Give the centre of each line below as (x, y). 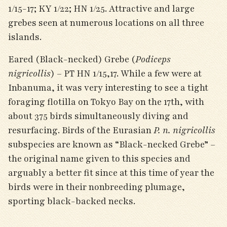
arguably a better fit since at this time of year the (111, 173)
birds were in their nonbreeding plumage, (97, 187)
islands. (26, 37)
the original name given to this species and (99, 159)
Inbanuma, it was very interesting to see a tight (108, 88)
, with (192, 102)
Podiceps (153, 59)
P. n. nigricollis (184, 130)
